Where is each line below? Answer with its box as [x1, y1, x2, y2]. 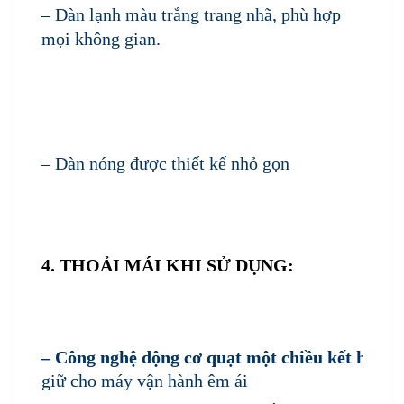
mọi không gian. [41, 29, 161, 50]
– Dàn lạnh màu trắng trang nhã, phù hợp [41, 5, 341, 25]
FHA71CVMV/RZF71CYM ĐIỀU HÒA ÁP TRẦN [41, 286, 340, 301]
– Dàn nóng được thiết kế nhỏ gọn [41, 153, 289, 174]
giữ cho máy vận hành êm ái [41, 371, 248, 391]
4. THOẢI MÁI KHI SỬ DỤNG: [41, 255, 308, 276]
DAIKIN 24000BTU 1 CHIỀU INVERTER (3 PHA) [41, 312, 347, 327]
